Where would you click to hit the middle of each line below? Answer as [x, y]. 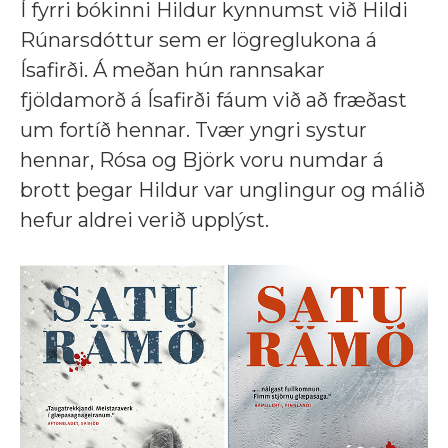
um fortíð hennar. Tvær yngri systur [193, 130]
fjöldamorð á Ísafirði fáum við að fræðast [213, 100]
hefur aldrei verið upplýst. [144, 220]
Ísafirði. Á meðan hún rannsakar [172, 70]
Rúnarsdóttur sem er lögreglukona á [198, 40]
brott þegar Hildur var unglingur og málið [222, 190]
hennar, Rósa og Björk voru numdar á [202, 160]
